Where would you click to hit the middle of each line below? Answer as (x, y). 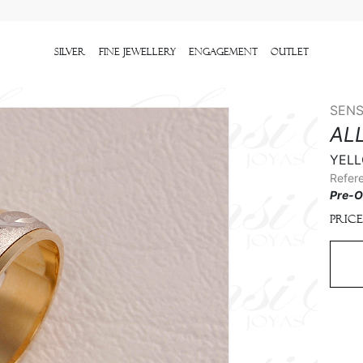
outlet (290, 52)
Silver (70, 52)
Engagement (223, 52)
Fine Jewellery (137, 52)
